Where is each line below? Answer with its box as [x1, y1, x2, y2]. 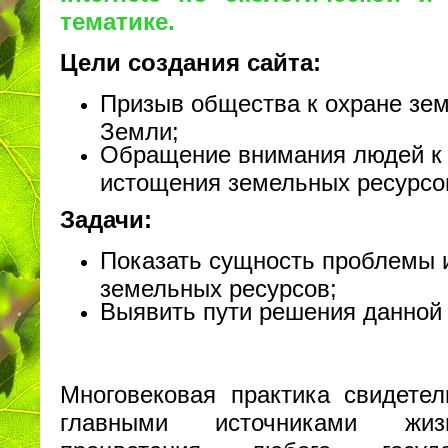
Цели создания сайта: [60, 48, 321, 76]
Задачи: [60, 205, 152, 233]
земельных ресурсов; [100, 274, 337, 297]
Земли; [100, 118, 179, 141]
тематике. [60, 7, 175, 35]
